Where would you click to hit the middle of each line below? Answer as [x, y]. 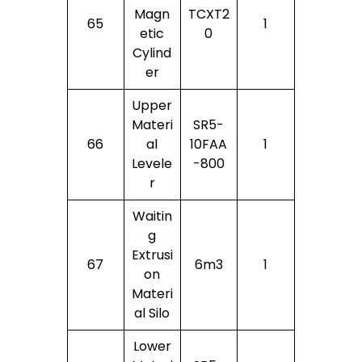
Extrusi [152, 255]
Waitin [152, 216]
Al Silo [152, 313]
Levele [152, 163]
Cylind [152, 53]
